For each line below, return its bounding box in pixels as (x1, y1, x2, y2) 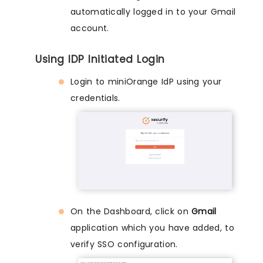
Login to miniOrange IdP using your (70, 75, 222, 87)
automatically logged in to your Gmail (70, 5, 236, 18)
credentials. (70, 92, 120, 104)
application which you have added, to (70, 222, 234, 234)
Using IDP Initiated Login (35, 52, 165, 66)
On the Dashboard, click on (70, 205, 192, 218)
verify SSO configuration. (70, 238, 178, 251)
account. (70, 22, 109, 34)
